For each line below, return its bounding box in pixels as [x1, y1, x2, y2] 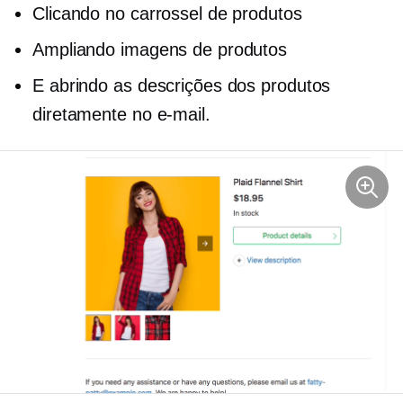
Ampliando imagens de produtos [32, 40, 288, 59]
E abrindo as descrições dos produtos [32, 76, 331, 95]
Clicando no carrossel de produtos [32, 4, 302, 23]
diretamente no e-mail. [32, 104, 210, 124]
